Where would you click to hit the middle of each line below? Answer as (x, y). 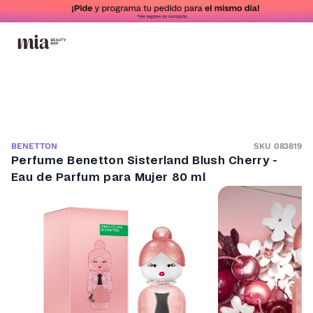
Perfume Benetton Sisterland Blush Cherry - (145, 161)
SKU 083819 (278, 146)
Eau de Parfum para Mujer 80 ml (109, 177)
